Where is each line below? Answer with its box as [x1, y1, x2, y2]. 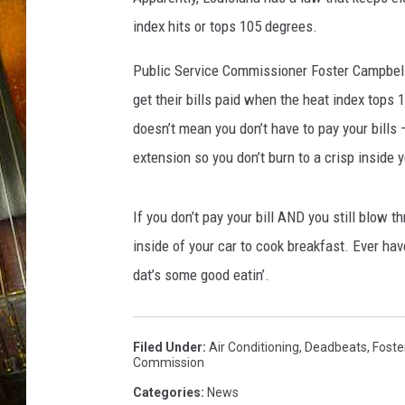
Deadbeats [305, 340, 367, 355]
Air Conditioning [209, 340, 299, 355]
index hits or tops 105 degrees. [133, 17, 317, 36]
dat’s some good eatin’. [133, 266, 269, 285]
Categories [133, 385, 201, 400]
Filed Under [133, 340, 202, 355]
